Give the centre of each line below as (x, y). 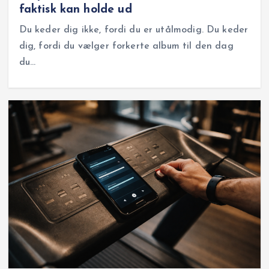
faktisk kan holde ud (75, 9)
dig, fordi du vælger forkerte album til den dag (126, 46)
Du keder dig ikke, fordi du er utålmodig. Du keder (134, 30)
